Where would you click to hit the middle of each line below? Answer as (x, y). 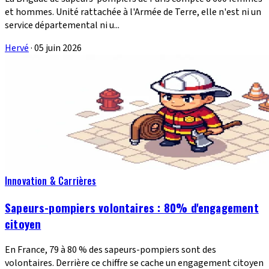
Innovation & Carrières (51, 180)
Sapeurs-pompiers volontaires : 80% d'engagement (132, 208)
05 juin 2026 (58, 48)
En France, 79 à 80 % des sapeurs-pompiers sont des (110, 250)
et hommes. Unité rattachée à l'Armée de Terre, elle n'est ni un (133, 12)
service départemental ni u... (62, 25)
